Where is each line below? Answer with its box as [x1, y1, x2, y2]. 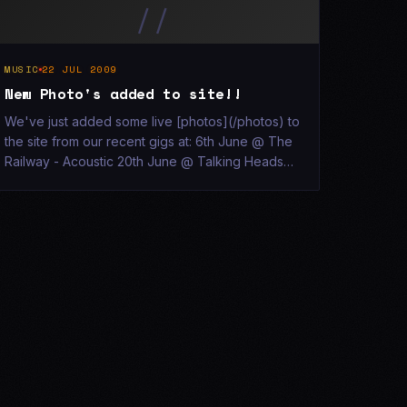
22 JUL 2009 [41, 62, 117, 76]
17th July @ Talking [5, 174, 120, 189]
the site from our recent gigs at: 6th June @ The [5, 134, 293, 149]
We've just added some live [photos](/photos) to [5, 114, 300, 129]
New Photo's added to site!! [5, 83, 243, 104]
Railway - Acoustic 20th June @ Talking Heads [5, 154, 283, 169]
